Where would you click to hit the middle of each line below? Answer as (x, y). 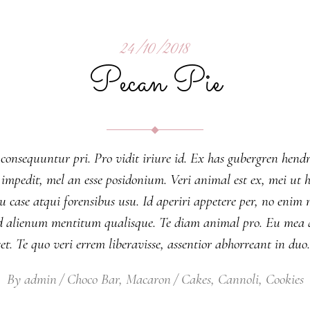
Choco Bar (93, 279)
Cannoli (238, 279)
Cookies (284, 279)
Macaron (148, 279)
